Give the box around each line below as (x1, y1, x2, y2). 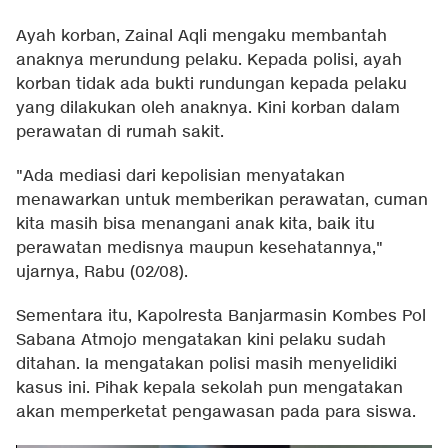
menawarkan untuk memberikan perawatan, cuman (16, 190, 428, 212)
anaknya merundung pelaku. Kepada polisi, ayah (16, 50, 402, 72)
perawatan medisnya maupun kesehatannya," (16, 238, 383, 260)
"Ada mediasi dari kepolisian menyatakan (16, 166, 345, 188)
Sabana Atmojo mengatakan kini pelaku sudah (16, 330, 386, 352)
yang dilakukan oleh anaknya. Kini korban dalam (16, 98, 400, 120)
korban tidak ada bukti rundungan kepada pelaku (16, 74, 407, 96)
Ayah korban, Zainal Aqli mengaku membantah (16, 26, 387, 48)
